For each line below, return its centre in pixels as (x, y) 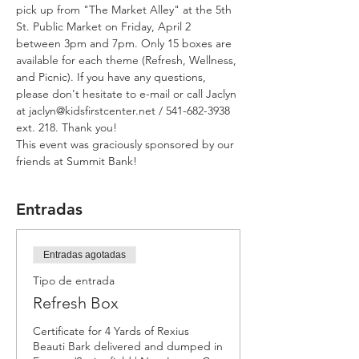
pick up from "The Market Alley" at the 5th (125, 10)
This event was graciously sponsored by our (127, 144)
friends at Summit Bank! (77, 161)
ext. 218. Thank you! (68, 127)
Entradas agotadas (85, 255)
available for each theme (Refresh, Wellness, (128, 60)
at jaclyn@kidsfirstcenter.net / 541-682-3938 (125, 111)
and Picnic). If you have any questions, (113, 77)
